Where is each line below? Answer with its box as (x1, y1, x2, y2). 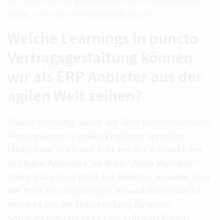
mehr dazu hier (10, 171, 73, 183)
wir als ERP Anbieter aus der (7, 66, 202, 87)
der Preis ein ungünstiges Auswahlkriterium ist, (7, 185, 203, 197)
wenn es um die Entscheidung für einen (7, 199, 171, 211)
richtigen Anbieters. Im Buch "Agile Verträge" (7, 158, 196, 169)
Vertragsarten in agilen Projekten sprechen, (7, 130, 188, 142)
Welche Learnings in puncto (7, 27, 198, 49)
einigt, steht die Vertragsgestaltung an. (7, 8, 153, 20)
